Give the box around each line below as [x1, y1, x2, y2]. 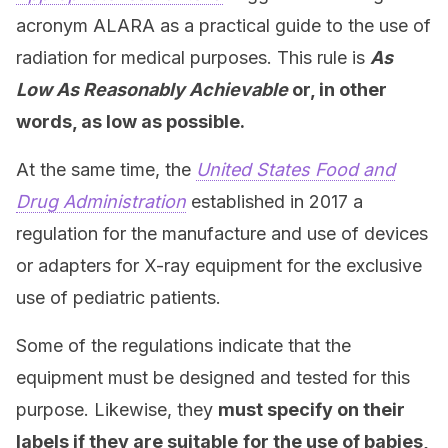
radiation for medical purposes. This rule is [16, 47, 370, 68]
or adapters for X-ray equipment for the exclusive [16, 255, 422, 276]
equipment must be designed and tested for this [16, 367, 410, 388]
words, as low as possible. [16, 111, 245, 132]
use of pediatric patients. [16, 287, 221, 308]
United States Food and [196, 159, 395, 180]
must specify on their [218, 399, 405, 420]
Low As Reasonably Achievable [16, 79, 288, 100]
